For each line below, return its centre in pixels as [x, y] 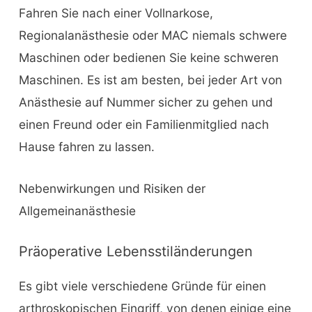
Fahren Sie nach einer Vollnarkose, [116, 13]
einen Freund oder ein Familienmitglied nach [143, 125]
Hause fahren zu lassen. [86, 147]
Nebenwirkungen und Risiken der [112, 189]
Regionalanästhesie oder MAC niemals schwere [153, 36]
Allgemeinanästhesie [77, 211]
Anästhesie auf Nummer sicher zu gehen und [146, 102]
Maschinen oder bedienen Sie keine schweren [148, 58]
